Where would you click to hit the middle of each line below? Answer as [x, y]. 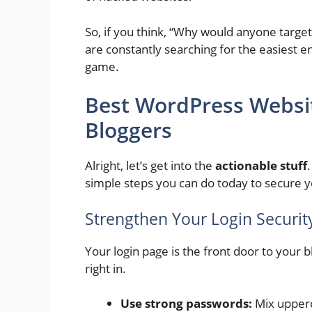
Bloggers [128, 130]
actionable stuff [261, 166]
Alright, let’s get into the [150, 166]
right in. [106, 268]
